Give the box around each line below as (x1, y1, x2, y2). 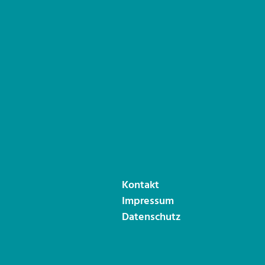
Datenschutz (122, 209, 180, 226)
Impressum (122, 193, 174, 210)
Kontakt (122, 177, 159, 194)
